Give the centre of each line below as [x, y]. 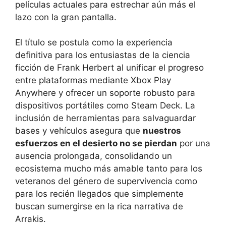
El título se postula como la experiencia [94, 43]
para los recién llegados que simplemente [99, 194]
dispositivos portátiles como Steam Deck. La [105, 106]
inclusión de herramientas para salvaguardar [105, 118]
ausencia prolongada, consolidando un [94, 156]
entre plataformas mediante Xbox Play [93, 80]
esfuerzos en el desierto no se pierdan [96, 144]
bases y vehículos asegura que [79, 131]
